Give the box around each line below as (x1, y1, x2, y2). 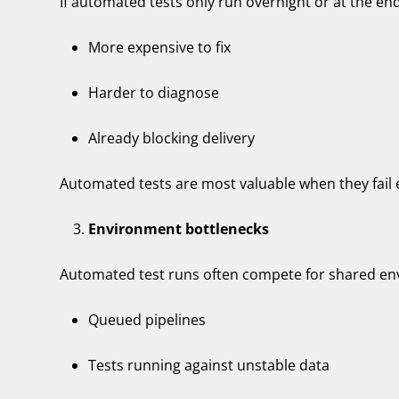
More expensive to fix (88, 37, 231, 57)
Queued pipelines (88, 310, 206, 330)
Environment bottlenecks (88, 219, 269, 239)
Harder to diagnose (88, 83, 219, 102)
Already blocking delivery (88, 128, 255, 148)
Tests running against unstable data (88, 355, 330, 375)
